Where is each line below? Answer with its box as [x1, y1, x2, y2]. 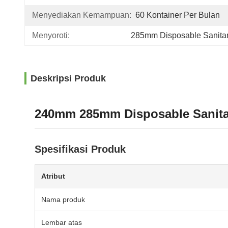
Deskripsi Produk [31, 73, 106, 83]
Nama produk [41, 195, 85, 204]
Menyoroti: [32, 31, 70, 40]
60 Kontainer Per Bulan [135, 11, 220, 19]
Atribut [41, 172, 65, 180]
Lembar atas [41, 218, 82, 226]
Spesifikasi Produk [35, 144, 126, 155]
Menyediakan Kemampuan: [32, 11, 131, 19]
